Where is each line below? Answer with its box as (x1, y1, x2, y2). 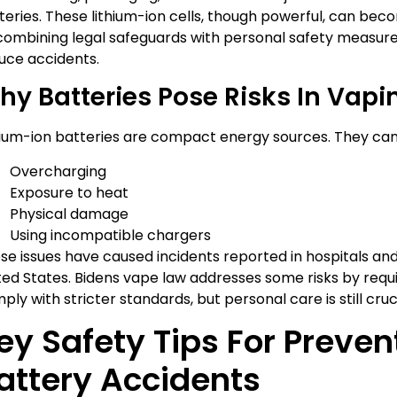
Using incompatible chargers (10, 224, 211, 245)
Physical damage (10, 203, 128, 224)
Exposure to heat (10, 182, 128, 203)
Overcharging (10, 160, 106, 182)
